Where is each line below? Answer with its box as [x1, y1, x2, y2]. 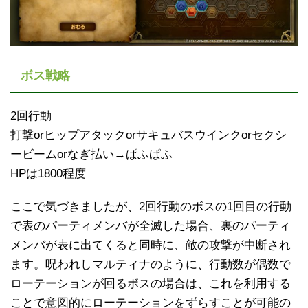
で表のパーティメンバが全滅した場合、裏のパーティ [10, 219, 291, 232]
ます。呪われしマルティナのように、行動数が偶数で [10, 257, 291, 271]
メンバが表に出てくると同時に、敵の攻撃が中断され [10, 238, 291, 252]
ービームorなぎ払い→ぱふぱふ [10, 147, 173, 161]
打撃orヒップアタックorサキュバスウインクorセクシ [10, 128, 287, 142]
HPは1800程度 [10, 166, 86, 180]
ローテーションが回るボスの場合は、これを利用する [10, 276, 291, 290]
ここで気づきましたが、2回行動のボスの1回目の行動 [10, 199, 291, 213]
